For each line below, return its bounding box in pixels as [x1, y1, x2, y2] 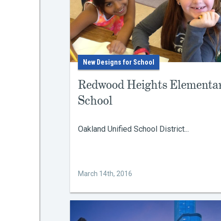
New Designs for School [83, 58, 154, 66]
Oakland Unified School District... [78, 124, 189, 134]
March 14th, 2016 [78, 170, 132, 178]
